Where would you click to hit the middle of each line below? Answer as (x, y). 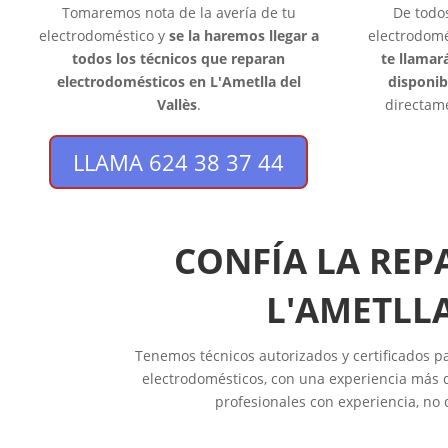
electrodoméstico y (103, 35)
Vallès (176, 104)
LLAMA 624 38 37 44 (179, 161)
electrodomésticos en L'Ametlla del (178, 81)
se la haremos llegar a (243, 35)
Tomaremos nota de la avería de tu (178, 12)
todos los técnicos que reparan (179, 58)
